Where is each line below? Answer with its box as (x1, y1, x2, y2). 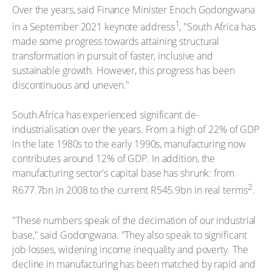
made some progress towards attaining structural (12, 34, 220, 48)
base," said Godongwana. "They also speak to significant (12, 228, 247, 242)
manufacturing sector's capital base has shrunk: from (12, 166, 234, 180)
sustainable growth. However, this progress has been (12, 63, 235, 77)
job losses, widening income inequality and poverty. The (12, 243, 248, 257)
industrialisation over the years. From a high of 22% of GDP (12, 123, 260, 137)
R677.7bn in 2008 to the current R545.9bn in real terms (12, 183, 248, 197)
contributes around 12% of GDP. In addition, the (12, 152, 216, 166)
